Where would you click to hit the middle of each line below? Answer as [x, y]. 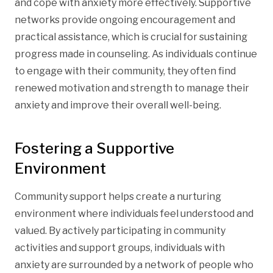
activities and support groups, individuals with [120, 247]
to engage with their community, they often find [125, 71]
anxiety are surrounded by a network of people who [134, 264]
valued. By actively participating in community [120, 230]
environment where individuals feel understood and [134, 213]
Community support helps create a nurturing [118, 196]
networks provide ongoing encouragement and [125, 19]
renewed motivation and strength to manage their [132, 88]
